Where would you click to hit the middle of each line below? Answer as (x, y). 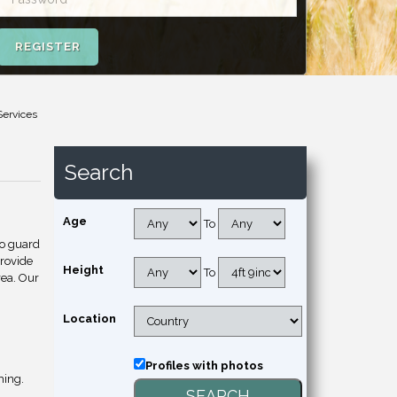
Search (99, 172)
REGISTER (48, 47)
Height (83, 270)
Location (90, 319)
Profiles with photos (204, 366)
